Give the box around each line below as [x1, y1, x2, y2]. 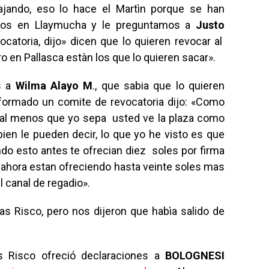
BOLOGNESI [159, 249, 225, 262]
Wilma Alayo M [15, 79, 93, 92]
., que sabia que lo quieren [92, 79, 225, 92]
